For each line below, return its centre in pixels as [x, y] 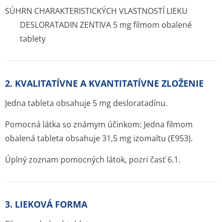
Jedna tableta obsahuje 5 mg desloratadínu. [86, 103]
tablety [33, 39]
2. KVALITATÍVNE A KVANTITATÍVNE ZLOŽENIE [104, 83]
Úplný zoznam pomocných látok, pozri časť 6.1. [93, 160]
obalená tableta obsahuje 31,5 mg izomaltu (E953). [99, 138]
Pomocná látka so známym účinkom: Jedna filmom [99, 124]
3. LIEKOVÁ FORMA [46, 204]
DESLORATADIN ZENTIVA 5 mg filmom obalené [106, 25]
